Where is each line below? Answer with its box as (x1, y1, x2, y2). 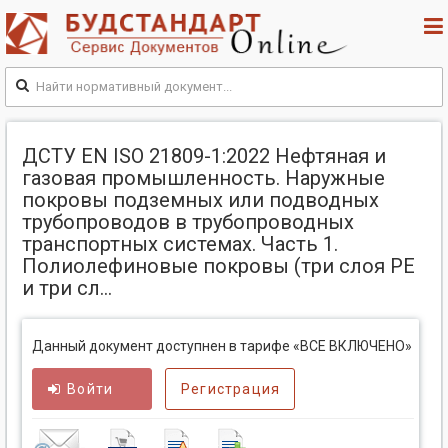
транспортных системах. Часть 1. (22, 232, 338, 257)
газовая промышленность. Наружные (22, 166, 385, 191)
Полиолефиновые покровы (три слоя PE (22, 254, 415, 279)
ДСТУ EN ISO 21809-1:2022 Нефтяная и (22, 144, 386, 169)
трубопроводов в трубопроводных (22, 210, 354, 235)
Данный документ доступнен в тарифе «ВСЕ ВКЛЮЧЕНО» (32, 338, 412, 355)
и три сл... (22, 276, 112, 301)
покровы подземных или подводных (22, 188, 379, 213)
